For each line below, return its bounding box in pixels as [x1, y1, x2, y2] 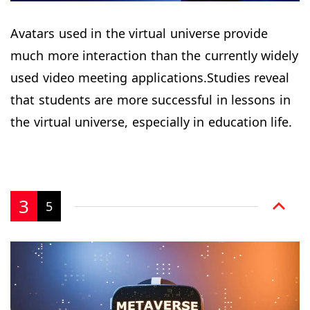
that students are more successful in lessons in [10, 91, 291, 108]
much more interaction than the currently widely [10, 46, 298, 64]
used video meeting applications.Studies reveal [10, 69, 289, 86]
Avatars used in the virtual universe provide [10, 24, 268, 42]
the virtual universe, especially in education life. [10, 113, 292, 130]
